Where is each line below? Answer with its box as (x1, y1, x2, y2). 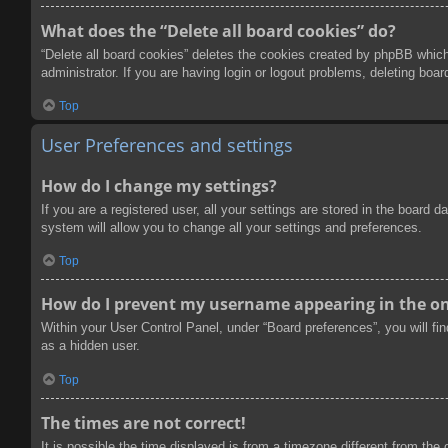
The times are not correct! (41, 411, 246, 434)
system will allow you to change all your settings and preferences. (41, 219, 422, 235)
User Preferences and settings (41, 132, 293, 157)
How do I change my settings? (41, 174, 277, 197)
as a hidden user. (41, 338, 140, 354)
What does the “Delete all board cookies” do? (41, 19, 396, 42)
